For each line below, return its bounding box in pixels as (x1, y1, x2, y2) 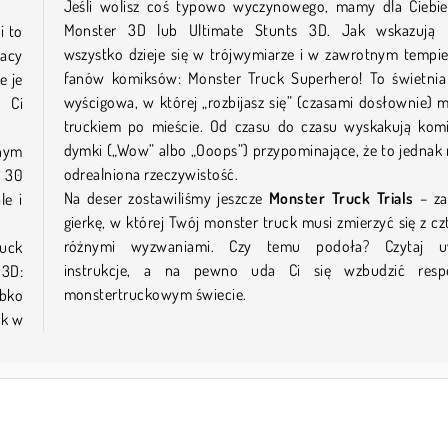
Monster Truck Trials (268, 187, 414, 208)
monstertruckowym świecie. (63, 283, 247, 304)
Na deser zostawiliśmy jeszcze (63, 187, 269, 208)
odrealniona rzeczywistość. (63, 163, 238, 184)
